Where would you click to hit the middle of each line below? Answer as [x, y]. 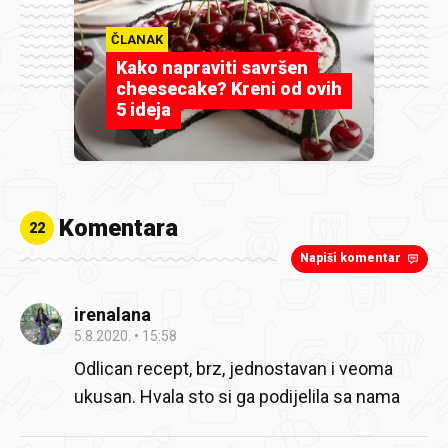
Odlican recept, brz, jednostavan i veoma [233, 368]
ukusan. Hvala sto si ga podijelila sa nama [237, 396]
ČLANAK [137, 39]
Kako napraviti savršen [212, 67]
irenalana [112, 314]
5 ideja [143, 109]
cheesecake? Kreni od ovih [229, 88]
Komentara [118, 228]
